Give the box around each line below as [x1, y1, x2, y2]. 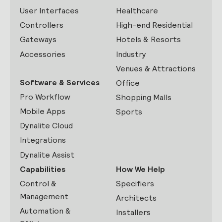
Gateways [20, 34, 56, 45]
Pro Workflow [20, 91, 70, 102]
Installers [116, 207, 151, 218]
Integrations [20, 135, 66, 146]
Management [20, 191, 68, 202]
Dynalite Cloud [20, 120, 73, 131]
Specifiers [116, 178, 154, 189]
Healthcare [116, 5, 158, 16]
